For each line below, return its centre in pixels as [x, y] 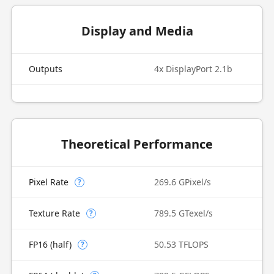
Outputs [45, 69]
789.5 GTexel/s [183, 213]
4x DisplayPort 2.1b [193, 69]
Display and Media [137, 31]
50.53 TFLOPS [181, 244]
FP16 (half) [50, 244]
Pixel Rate [48, 182]
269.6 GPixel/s [183, 182]
